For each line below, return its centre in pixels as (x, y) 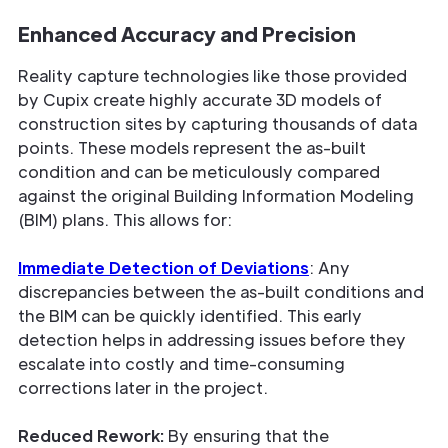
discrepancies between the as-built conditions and (221, 292)
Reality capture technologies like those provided (212, 76)
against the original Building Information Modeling (216, 196)
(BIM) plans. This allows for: (125, 220)
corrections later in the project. (143, 388)
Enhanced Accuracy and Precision (187, 34)
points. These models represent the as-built (192, 148)
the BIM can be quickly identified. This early (190, 316)
